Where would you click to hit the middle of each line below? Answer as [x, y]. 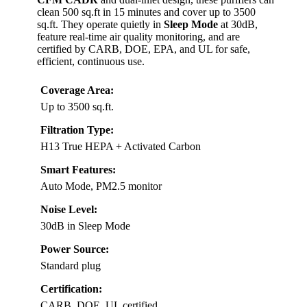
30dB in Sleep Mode [85, 226]
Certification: [71, 289]
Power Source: [75, 249]
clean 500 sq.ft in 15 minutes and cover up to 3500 [146, 12]
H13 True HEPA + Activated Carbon [121, 147]
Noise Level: [69, 210]
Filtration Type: [77, 130]
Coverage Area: [77, 90]
